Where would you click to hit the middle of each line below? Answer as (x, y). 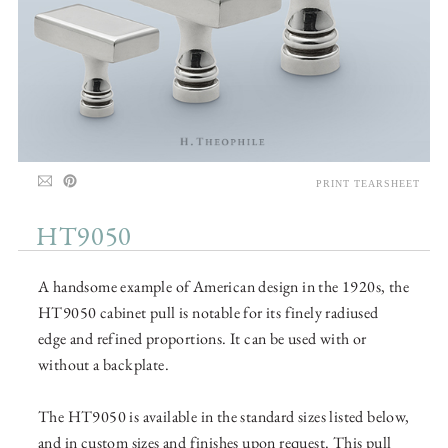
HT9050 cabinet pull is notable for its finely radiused (208, 313)
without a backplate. (104, 365)
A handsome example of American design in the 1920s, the (223, 287)
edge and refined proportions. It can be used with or (202, 339)
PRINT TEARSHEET (368, 184)
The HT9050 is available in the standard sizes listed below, (224, 417)
